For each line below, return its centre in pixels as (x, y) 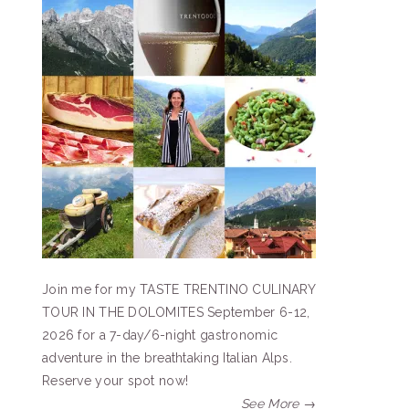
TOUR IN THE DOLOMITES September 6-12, (176, 312)
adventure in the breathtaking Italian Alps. (168, 358)
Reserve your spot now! (115, 381)
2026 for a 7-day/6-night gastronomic (160, 335)
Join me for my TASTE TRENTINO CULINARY (179, 289)
